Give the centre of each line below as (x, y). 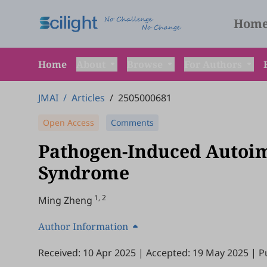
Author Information (83, 226)
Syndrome (84, 173)
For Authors (214, 64)
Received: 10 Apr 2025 (87, 253)
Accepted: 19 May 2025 (197, 253)
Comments (132, 122)
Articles (88, 98)
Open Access (69, 122)
